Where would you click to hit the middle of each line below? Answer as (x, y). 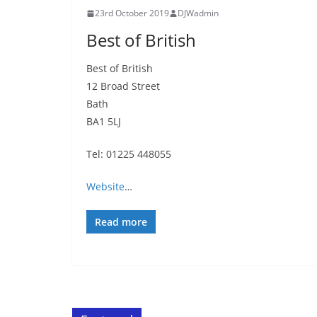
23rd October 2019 (132, 13)
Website (105, 186)
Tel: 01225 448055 (129, 154)
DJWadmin (198, 13)
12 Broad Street (123, 86)
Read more (121, 222)
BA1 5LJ (104, 121)
